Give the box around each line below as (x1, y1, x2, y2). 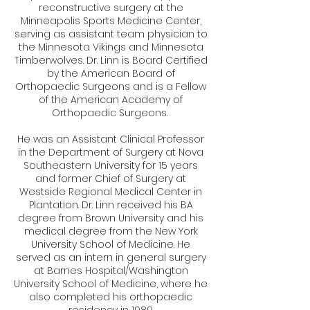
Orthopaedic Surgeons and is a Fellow (15, 80, 206, 93)
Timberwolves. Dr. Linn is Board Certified (14, 53, 208, 67)
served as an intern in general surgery (15, 250, 206, 264)
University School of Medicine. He (31, 237, 190, 251)
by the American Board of (46, 66, 175, 80)
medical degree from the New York (24, 224, 198, 238)
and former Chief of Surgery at (35, 172, 186, 185)
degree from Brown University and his (18, 211, 203, 225)
